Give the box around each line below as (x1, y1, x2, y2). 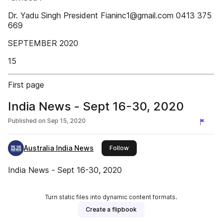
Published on (8, 117, 46, 124)
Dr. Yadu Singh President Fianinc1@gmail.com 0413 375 (8, 10, 212, 20)
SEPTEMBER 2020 (8, 38, 78, 48)
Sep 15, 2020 (47, 117, 86, 124)
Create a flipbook (85, 206, 137, 213)
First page (8, 80, 44, 90)
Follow (110, 144, 129, 152)
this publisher (128, 144, 168, 151)
